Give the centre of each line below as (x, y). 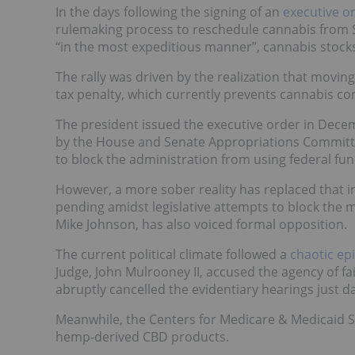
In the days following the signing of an (169, 12)
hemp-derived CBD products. (142, 337)
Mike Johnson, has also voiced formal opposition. (201, 225)
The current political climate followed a (173, 255)
